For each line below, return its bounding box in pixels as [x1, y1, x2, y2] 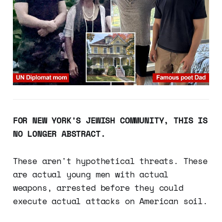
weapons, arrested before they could [12, 181, 183, 194]
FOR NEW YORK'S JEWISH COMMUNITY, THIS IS [12, 113, 208, 126]
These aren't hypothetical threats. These [12, 154, 208, 167]
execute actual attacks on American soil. [12, 194, 208, 207]
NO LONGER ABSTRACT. [12, 127, 106, 140]
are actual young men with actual [12, 167, 169, 180]
